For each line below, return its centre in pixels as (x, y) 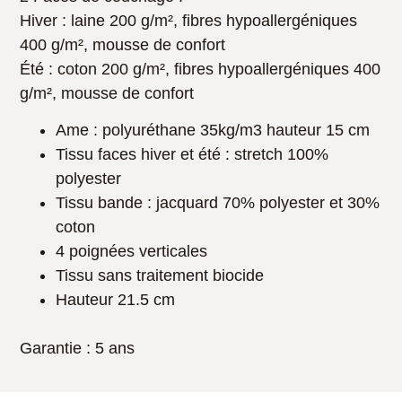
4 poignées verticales (132, 252)
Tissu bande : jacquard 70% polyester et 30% (218, 203)
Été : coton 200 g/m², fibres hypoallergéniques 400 (201, 69)
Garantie (51, 349)
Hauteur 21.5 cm (116, 300)
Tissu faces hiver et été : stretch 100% (192, 155)
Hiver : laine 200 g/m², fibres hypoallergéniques (189, 20)
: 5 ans (109, 349)
